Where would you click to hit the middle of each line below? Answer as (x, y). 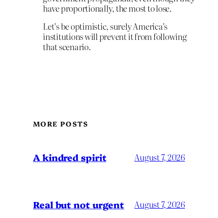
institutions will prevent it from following (115, 36)
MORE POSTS (61, 124)
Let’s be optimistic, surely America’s (105, 26)
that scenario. (67, 47)
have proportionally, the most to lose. (107, 8)
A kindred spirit (70, 157)
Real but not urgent (79, 204)
